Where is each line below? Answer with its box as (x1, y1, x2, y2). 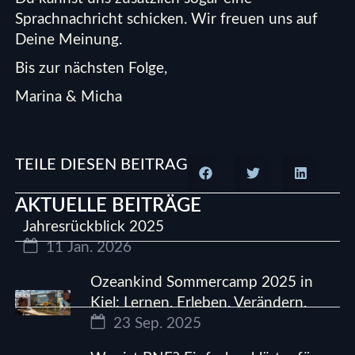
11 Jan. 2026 (42, 240, 132, 256)
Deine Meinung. (15, 32, 123, 48)
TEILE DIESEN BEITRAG (15, 157, 189, 174)
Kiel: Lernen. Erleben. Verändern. (90, 296, 307, 311)
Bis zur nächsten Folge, (15, 61, 168, 77)
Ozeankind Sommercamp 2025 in (90, 275, 314, 291)
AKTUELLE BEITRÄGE (15, 197, 202, 216)
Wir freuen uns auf (187, 12, 319, 28)
